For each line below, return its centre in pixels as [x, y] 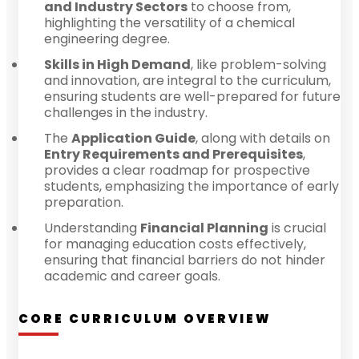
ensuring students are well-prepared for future [192, 96]
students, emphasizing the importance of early [192, 186]
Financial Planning [204, 228]
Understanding [92, 228]
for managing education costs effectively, [175, 244]
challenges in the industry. [126, 112]
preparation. [84, 202]
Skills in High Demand [117, 64]
